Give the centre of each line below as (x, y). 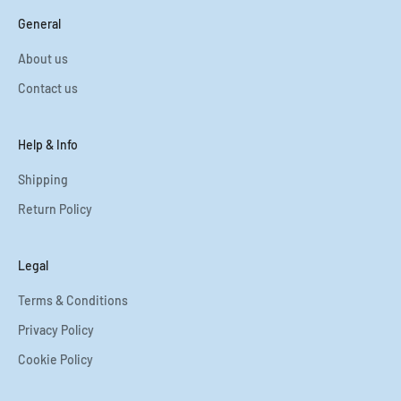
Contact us (48, 88)
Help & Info (48, 144)
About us (43, 58)
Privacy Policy (56, 329)
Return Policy (55, 209)
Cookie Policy (55, 359)
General (39, 23)
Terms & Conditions (73, 300)
